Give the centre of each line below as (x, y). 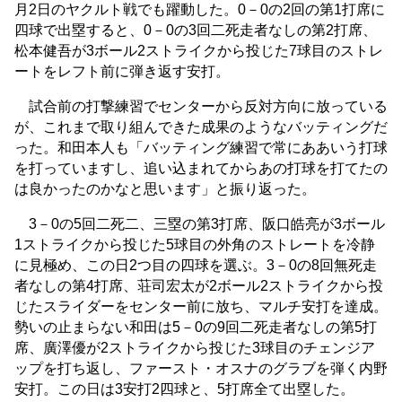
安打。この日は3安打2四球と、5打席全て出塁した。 (184, 389)
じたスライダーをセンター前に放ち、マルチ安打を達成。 (201, 307)
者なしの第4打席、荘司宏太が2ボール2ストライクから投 (199, 286)
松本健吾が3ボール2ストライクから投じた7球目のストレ (199, 51)
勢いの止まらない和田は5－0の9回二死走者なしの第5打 (196, 328)
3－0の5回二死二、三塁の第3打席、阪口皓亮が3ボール (200, 224)
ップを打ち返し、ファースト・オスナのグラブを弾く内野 (201, 369)
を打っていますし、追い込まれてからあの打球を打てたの (201, 169)
